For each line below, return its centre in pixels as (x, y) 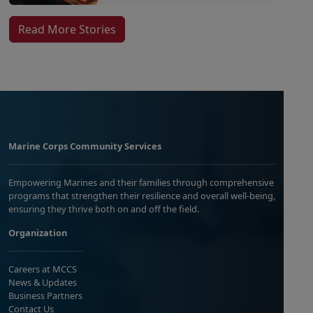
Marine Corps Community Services (85, 146)
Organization (38, 233)
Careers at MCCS (43, 269)
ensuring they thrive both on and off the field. (104, 209)
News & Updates (43, 283)
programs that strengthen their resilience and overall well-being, (142, 196)
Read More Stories (67, 30)
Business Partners (45, 296)
